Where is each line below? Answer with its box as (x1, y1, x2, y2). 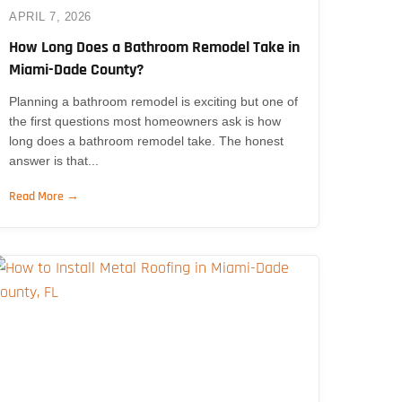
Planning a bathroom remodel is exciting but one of (9, 93, 299, 109)
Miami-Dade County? (9, 58, 144, 80)
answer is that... (9, 153, 100, 168)
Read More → (9, 188, 80, 205)
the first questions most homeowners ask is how (9, 113, 282, 128)
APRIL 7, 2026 (9, 9, 92, 23)
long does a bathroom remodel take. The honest (9, 133, 284, 148)
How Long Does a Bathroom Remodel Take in (9, 36, 301, 57)
